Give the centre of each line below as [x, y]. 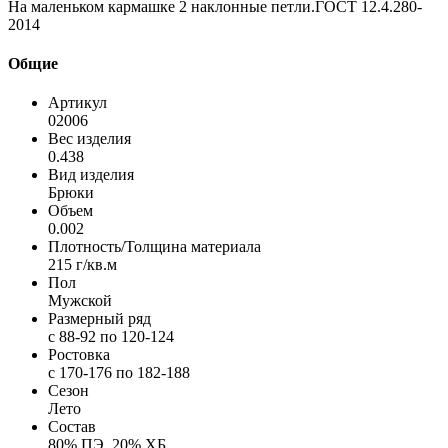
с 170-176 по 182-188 [119, 373]
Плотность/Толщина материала [154, 247]
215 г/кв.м [82, 265]
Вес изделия [89, 139]
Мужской [80, 301]
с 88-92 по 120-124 [111, 337]
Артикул [77, 103]
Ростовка [79, 355]
